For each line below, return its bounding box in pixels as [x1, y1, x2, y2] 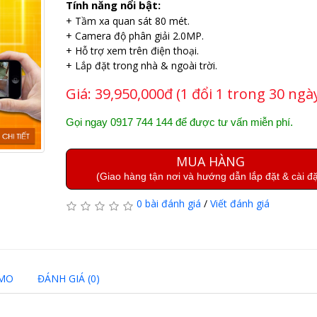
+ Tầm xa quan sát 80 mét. [65, 14, 190, 28]
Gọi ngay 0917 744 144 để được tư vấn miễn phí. [65, 116, 293, 128]
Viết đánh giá [209, 197, 270, 210]
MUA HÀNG [175, 153, 245, 170]
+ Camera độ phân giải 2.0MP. [65, 29, 204, 42]
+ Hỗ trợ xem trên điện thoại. [65, 44, 199, 57]
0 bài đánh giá [136, 197, 201, 210]
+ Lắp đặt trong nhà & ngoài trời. [65, 59, 217, 72]
